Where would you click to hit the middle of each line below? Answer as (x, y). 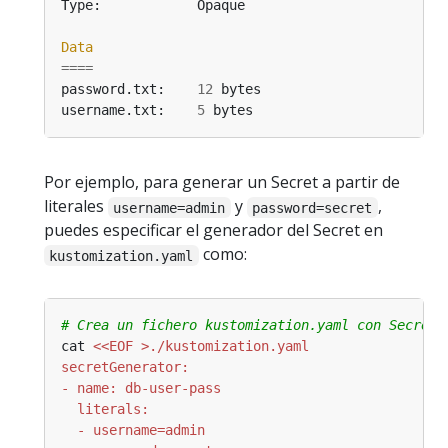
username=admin (169, 207)
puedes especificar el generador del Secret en (213, 230)
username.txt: (129, 110)
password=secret (312, 207)
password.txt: (129, 89)
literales (76, 206)
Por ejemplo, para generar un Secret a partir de (222, 182)
